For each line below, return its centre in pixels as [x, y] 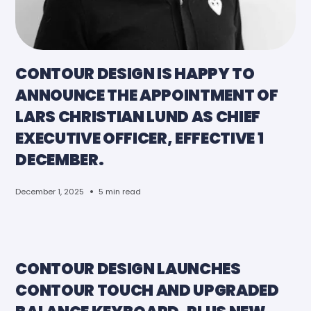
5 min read [120, 191]
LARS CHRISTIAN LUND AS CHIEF [138, 117]
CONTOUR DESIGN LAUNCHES [128, 269]
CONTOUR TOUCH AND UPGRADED [147, 291]
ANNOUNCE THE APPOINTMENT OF [147, 95]
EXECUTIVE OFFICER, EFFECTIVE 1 [140, 138]
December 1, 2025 [50, 191]
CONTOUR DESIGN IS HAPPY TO [135, 74]
